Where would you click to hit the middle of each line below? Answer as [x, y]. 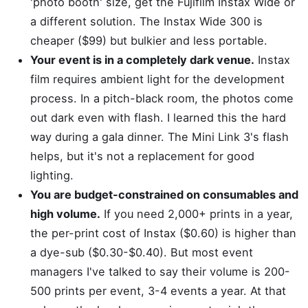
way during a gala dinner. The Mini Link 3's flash [159, 137]
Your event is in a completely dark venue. [142, 60]
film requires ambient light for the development [157, 79]
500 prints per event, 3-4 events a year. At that [158, 291]
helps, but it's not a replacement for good [142, 156]
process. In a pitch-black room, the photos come [162, 98]
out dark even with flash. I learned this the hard [158, 118]
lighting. [52, 175]
